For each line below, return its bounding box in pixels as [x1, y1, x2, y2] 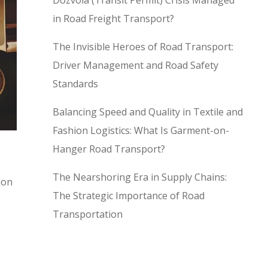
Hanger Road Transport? [53, 142, 165, 156]
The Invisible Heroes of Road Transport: [53, 40, 233, 54]
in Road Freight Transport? [53, 12, 174, 26]
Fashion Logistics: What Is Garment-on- [53, 124, 229, 138]
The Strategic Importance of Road [53, 189, 205, 203]
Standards [53, 77, 98, 91]
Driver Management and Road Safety [53, 59, 218, 72]
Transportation [53, 208, 123, 221]
